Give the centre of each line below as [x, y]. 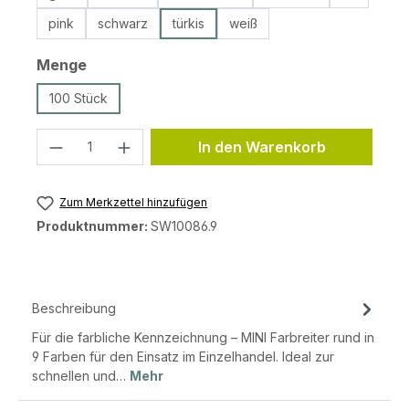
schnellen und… [81, 376]
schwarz [123, 23]
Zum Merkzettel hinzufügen [134, 202]
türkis [189, 23]
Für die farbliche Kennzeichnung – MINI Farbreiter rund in [203, 338]
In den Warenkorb [262, 147]
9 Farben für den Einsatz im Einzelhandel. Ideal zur [183, 357]
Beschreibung [74, 309]
